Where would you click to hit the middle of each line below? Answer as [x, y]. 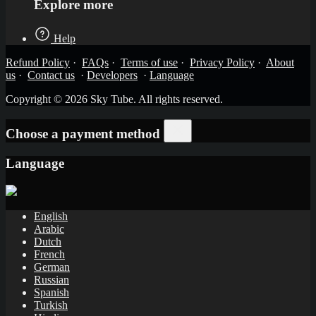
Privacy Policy [222, 63]
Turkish [51, 305]
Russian [51, 279]
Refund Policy [38, 63]
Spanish [51, 292]
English [51, 216]
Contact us [51, 75]
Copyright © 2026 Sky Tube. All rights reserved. [114, 99]
